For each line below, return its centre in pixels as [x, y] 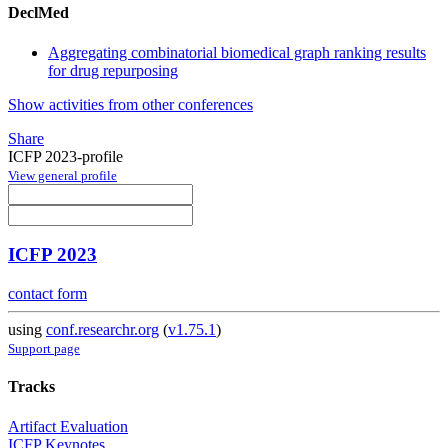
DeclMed [38, 13]
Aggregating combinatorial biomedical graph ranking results [237, 52]
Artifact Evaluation [68, 426]
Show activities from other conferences [130, 104]
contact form [47, 294]
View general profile [62, 175]
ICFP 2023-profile [65, 156]
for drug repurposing [113, 70]
